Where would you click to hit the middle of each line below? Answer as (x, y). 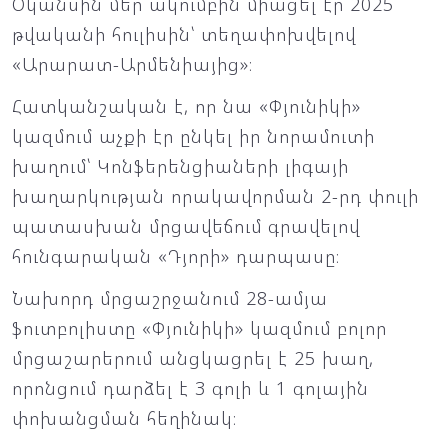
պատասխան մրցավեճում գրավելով (186, 226)
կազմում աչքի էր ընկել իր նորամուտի (193, 136)
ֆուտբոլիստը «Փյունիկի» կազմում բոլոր (199, 328)
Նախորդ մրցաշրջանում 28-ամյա (170, 298)
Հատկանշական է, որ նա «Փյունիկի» (186, 106)
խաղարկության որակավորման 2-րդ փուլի (215, 196)
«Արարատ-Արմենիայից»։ (132, 64)
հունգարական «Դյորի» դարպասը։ (176, 256)
